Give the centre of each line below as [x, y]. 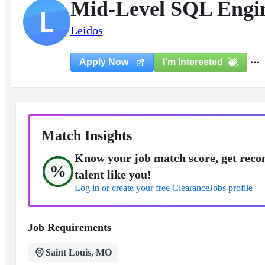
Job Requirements [69, 227]
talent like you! [113, 174]
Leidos [86, 30]
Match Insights [86, 135]
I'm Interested [193, 62]
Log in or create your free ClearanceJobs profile [163, 188]
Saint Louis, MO [78, 252]
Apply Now [105, 62]
